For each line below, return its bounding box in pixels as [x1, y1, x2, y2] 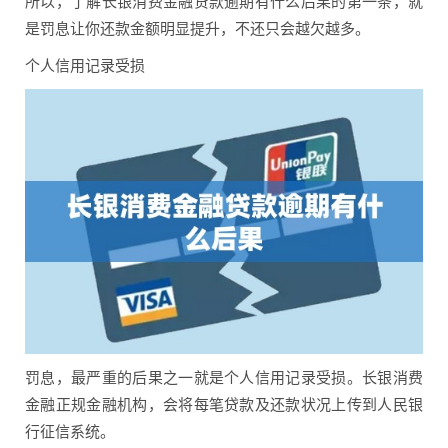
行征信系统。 [25, 420, 115, 441]
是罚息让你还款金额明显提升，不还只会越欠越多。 [25, 18, 370, 39]
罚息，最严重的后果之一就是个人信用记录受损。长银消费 [25, 366, 423, 387]
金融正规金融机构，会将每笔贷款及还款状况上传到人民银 [25, 393, 423, 414]
